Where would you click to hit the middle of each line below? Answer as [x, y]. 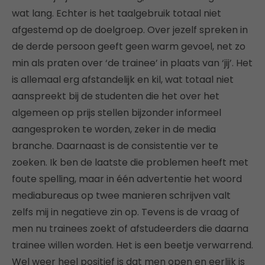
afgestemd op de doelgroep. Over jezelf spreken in [130, 30]
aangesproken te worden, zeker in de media [114, 129]
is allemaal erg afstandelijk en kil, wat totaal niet [123, 79]
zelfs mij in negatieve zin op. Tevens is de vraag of [126, 212]
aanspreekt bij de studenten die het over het [116, 96]
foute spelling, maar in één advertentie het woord [127, 179]
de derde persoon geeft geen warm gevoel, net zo [129, 46]
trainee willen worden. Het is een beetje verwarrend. [132, 245]
